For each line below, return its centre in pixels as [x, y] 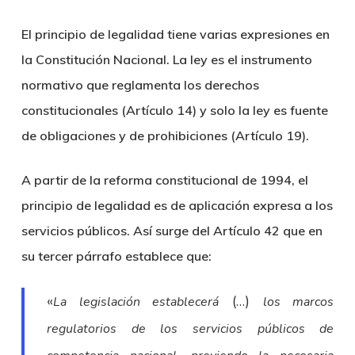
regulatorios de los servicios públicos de [191, 329]
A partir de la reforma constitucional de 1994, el [164, 180]
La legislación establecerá [136, 302]
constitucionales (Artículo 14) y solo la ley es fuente [174, 110]
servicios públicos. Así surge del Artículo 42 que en [172, 231]
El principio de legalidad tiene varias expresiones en [175, 34]
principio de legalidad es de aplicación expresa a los [177, 205]
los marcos [298, 302]
